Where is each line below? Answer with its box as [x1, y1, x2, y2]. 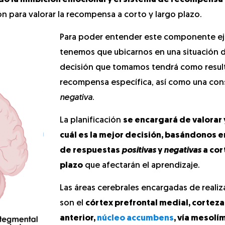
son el [60, 199, 85, 207]
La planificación [60, 116, 123, 125]
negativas [164, 146, 201, 155]
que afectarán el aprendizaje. [83, 161, 200, 170]
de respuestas [60, 146, 122, 155]
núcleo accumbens [97, 214, 174, 222]
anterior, [60, 214, 97, 222]
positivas [122, 146, 156, 155]
